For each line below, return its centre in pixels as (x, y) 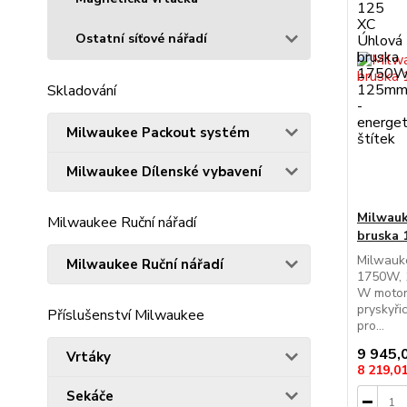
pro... (370, 326)
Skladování (82, 90)
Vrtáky (89, 357)
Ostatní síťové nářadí (141, 38)
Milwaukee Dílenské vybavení (164, 171)
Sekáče (90, 396)
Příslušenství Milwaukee (126, 315)
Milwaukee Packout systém (158, 132)
